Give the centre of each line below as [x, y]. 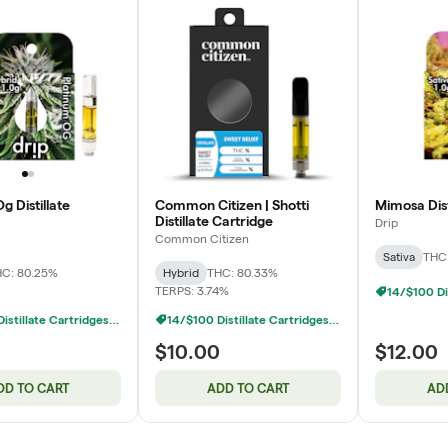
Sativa [399, 256]
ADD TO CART [248, 387]
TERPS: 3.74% [192, 290]
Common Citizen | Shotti [232, 204]
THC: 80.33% [242, 272]
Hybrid [181, 272]
